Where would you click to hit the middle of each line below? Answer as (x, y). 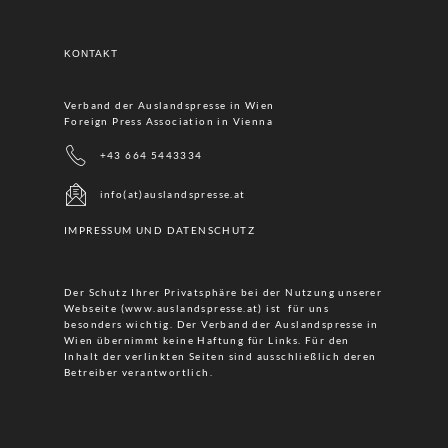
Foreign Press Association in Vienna (169, 120)
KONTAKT (91, 53)
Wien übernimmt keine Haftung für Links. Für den (207, 339)
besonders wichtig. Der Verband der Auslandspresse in (221, 323)
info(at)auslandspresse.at (172, 193)
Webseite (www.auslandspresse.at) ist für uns (196, 307)
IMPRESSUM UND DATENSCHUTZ (159, 229)
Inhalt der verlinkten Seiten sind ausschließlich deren (220, 355)
